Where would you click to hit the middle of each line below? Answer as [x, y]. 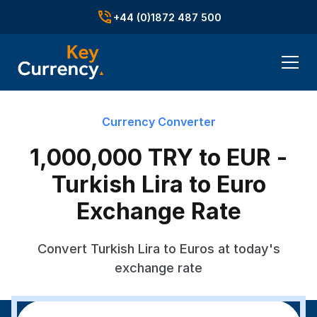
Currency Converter [158, 122]
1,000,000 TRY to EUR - [158, 157]
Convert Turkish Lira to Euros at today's [158, 248]
